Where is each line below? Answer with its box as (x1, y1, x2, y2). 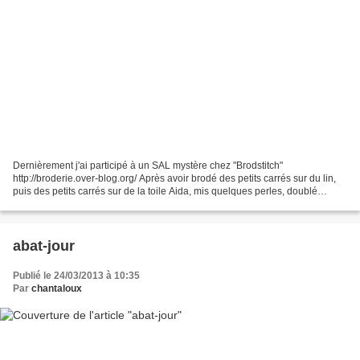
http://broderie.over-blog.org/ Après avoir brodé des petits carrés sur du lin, (13, 173, 336, 185)
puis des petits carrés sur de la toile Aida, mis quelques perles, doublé (13, 186, 317, 198)
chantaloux (31, 283, 82, 295)
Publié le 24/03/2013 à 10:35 (13, 270, 140, 282)
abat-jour (13, 238, 75, 255)
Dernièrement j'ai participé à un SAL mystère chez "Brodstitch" (13, 160, 283, 172)
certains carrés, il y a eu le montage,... (13, 198, 177, 211)
